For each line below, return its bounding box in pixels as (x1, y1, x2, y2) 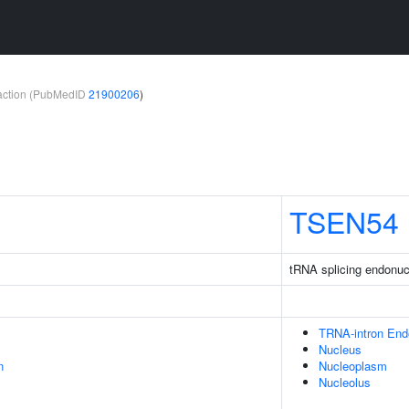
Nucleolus (319, 373, 371, 391)
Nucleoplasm (319, 357, 387, 374)
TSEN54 (289, 200, 399, 242)
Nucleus (319, 341, 362, 358)
